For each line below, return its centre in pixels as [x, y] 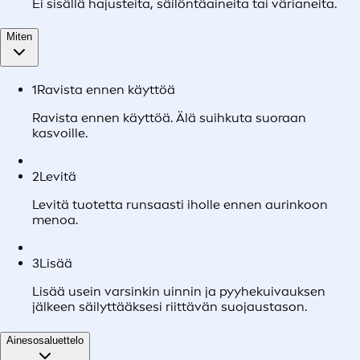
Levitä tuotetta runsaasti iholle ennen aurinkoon [180, 205]
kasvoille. [60, 133]
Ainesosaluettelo [45, 340]
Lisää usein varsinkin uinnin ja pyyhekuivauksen [179, 292]
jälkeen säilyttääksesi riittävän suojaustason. [170, 307]
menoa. [55, 220]
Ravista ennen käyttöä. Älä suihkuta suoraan [169, 118]
